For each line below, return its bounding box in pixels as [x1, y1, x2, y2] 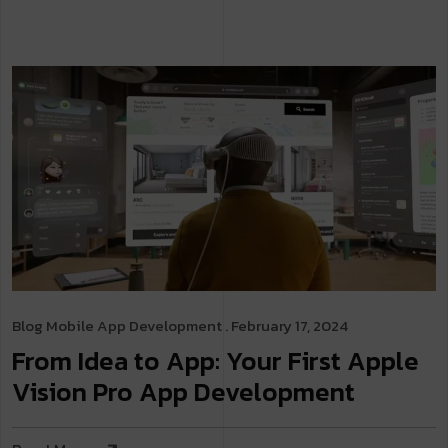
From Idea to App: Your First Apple [12, 341, 419, 380]
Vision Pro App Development [12, 372, 355, 411]
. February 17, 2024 [222, 314, 348, 337]
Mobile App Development [46, 314, 222, 337]
